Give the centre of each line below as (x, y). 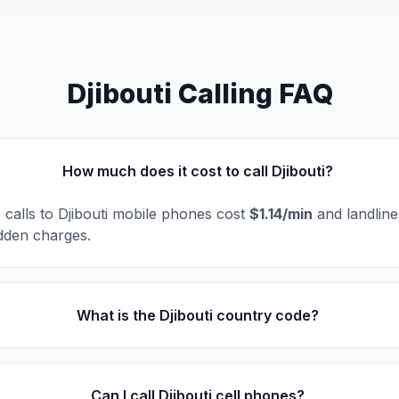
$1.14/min (281, 214)
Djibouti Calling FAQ (199, 94)
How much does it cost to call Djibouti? (198, 171)
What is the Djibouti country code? (198, 315)
